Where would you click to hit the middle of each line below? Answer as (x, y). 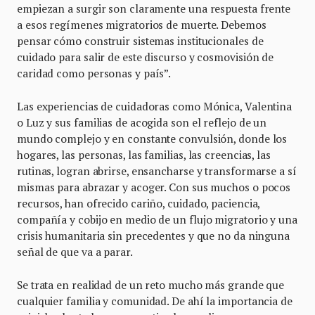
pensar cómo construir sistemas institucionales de (140, 40)
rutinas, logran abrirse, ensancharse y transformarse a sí (157, 171)
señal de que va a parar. (76, 251)
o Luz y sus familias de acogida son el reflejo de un (142, 122)
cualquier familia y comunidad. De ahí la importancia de (155, 301)
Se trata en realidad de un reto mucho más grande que (151, 284)
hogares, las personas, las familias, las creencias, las (144, 154)
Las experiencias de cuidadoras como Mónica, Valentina (155, 106)
